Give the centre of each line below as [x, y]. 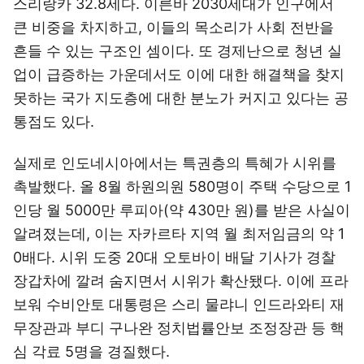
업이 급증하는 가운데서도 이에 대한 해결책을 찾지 [179, 74]
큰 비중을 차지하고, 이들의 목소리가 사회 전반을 [173, 27]
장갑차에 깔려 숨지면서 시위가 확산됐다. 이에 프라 [181, 281]
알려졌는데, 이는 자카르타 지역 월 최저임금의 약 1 [179, 234]
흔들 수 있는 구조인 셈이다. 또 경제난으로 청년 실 [178, 51]
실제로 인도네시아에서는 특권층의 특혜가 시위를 [175, 163]
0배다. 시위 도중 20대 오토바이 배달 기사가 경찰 [174, 257]
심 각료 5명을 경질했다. [91, 351]
